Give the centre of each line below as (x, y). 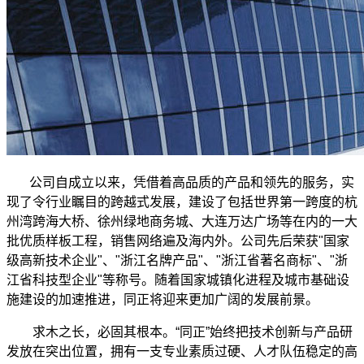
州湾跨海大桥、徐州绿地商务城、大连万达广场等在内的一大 (182, 221)
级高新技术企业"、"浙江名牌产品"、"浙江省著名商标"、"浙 (177, 260)
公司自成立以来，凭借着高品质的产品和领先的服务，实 (192, 182)
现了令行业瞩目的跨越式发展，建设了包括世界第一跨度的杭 (182, 201)
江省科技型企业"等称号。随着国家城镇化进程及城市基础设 (178, 279)
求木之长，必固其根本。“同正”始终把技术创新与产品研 (193, 331)
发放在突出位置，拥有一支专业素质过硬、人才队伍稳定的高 (182, 351)
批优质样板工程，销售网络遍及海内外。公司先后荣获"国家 (178, 240)
